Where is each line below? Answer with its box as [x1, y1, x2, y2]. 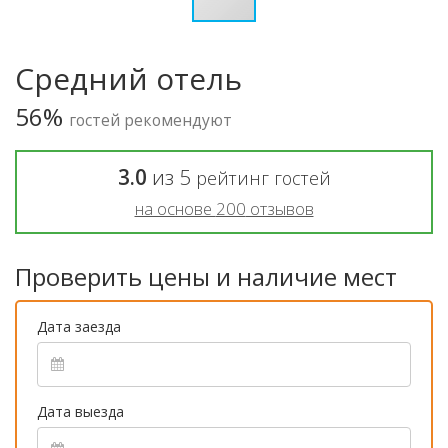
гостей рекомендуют [69, 108, 232, 131]
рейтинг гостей [195, 165, 331, 190]
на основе [134, 196, 216, 220]
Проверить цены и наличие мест [15, 259, 397, 293]
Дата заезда [37, 316, 121, 336]
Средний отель [15, 57, 242, 99]
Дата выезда [37, 401, 124, 421]
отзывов [245, 196, 314, 220]
